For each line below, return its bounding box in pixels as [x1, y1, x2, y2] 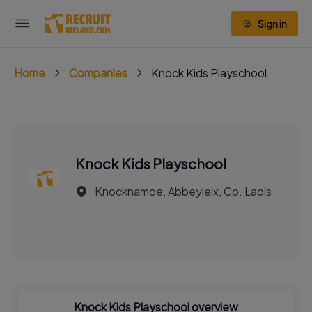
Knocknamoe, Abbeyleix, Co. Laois [95, 184, 272, 198]
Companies [69, 65, 127, 80]
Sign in [258, 17, 287, 30]
